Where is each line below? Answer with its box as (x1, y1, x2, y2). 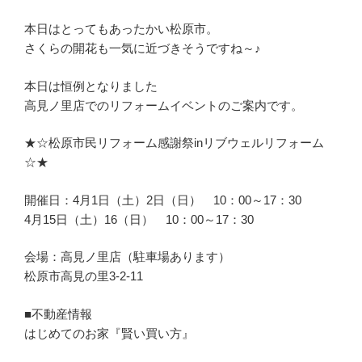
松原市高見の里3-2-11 (24, 269, 143, 283)
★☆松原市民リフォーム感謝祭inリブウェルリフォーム (24, 136, 324, 149)
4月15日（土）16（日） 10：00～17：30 (24, 212, 254, 226)
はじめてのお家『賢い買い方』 (24, 326, 194, 340)
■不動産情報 (24, 306, 92, 321)
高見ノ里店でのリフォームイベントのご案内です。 (24, 98, 303, 112)
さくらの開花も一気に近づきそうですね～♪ (24, 41, 261, 55)
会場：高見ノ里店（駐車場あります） (24, 250, 230, 263)
